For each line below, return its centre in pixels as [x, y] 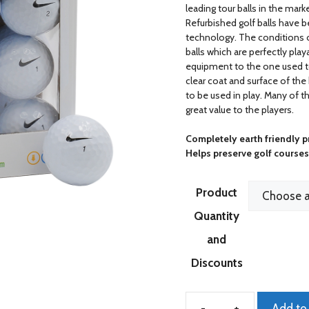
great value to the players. [239, 109]
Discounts [217, 262]
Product [217, 192]
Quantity [217, 216]
